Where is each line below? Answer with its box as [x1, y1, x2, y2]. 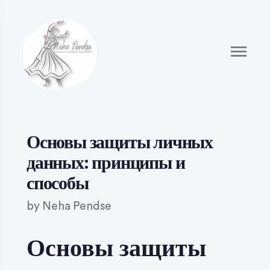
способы [27, 175, 89, 193]
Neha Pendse [42, 201, 112, 212]
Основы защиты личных [27, 134, 213, 152]
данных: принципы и [27, 154, 185, 172]
